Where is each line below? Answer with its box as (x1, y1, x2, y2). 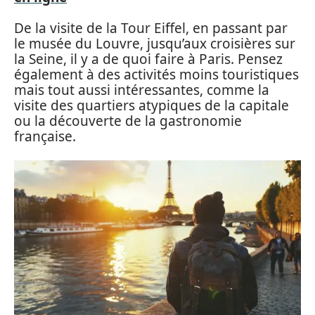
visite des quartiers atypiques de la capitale (14, 96, 289, 115)
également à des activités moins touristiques (14, 65, 299, 84)
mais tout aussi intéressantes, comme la (14, 81, 269, 99)
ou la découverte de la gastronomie (14, 112, 242, 130)
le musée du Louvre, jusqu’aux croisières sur (14, 34, 295, 53)
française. (14, 127, 76, 146)
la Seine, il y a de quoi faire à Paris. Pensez (14, 50, 283, 68)
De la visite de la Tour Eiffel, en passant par (14, 19, 288, 37)
